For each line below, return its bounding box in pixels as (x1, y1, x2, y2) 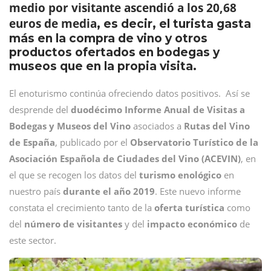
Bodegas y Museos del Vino (9, 120, 133, 132)
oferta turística (154, 201, 224, 214)
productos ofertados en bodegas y (9, 45, 220, 59)
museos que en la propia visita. (9, 59, 197, 73)
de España (9, 136, 55, 148)
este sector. (9, 234, 56, 246)
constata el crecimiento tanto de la (9, 201, 154, 214)
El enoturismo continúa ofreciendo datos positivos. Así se (9, 87, 250, 99)
